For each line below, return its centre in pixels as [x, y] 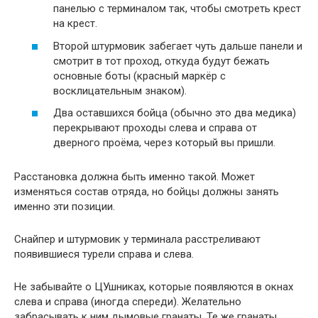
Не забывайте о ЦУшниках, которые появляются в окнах [154, 287]
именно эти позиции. [65, 207]
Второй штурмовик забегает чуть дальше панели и [178, 46]
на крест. [75, 24]
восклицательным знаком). [120, 91]
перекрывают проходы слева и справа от [155, 128]
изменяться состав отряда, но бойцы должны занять [147, 192]
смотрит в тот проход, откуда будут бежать [161, 61]
